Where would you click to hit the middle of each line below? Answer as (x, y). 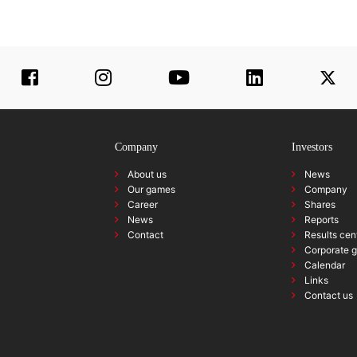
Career (143, 204)
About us (147, 174)
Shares (320, 204)
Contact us (328, 295)
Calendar (324, 265)
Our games (151, 189)
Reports (321, 219)
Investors (312, 147)
